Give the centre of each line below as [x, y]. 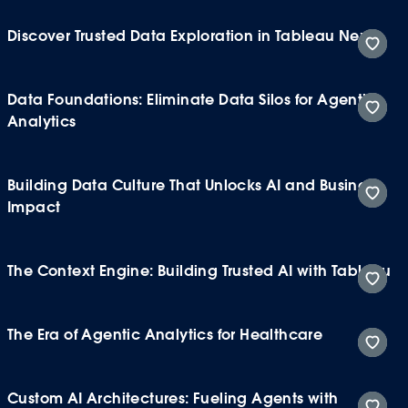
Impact [34, 207]
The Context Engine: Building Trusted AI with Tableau [199, 270]
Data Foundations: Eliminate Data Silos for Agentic [192, 99]
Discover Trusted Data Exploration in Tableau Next [190, 36]
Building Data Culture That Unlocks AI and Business [194, 185]
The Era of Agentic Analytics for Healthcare [165, 334]
